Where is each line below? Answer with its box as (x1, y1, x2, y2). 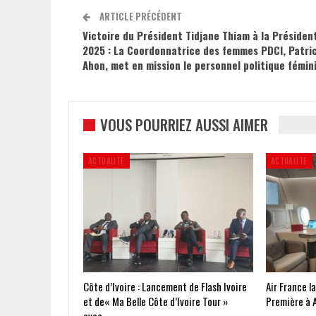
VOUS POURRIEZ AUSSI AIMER (100, 113, 268, 135)
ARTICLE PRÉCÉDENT (97, 8, 182, 23)
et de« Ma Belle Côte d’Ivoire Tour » (83, 293, 228, 309)
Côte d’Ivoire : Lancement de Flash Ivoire (83, 278, 247, 294)
